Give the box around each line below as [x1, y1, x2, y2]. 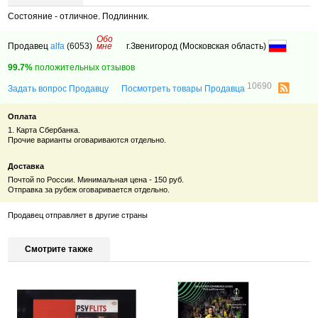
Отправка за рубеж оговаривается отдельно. [8, 185, 170, 194]
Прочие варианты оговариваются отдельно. [8, 136, 167, 145]
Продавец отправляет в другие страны [8, 211, 148, 220]
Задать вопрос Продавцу [8, 83, 109, 94]
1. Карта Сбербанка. [8, 126, 81, 135]
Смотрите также [25, 244, 94, 255]
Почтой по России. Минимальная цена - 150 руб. [8, 175, 185, 185]
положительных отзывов [33, 62, 136, 72]
